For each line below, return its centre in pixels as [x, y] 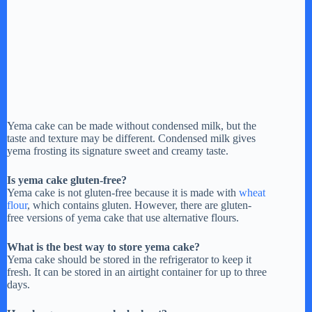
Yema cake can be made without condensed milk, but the [132, 126]
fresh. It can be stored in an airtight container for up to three [137, 272]
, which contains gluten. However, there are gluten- [139, 205]
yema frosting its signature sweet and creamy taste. [118, 151]
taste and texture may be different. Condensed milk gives [131, 139]
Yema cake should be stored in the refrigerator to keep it [129, 260]
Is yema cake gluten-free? [67, 180]
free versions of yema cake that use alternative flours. [123, 218]
